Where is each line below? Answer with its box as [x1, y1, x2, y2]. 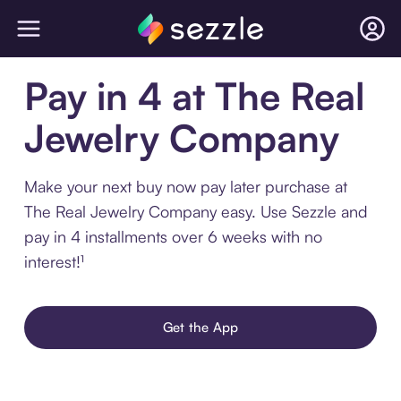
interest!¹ [23, 252, 84, 271]
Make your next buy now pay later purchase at [23, 176, 347, 196]
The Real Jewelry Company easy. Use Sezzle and [23, 201, 368, 221]
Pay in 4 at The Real [23, 73, 365, 119]
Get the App [162, 319, 239, 336]
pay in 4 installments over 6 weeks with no [23, 226, 322, 246]
